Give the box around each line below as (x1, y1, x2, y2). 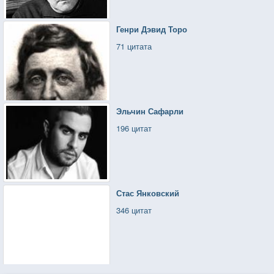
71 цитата (116, 40, 152, 52)
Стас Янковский (116, 187, 180, 199)
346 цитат (116, 204, 152, 216)
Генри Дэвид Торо (116, 23, 188, 35)
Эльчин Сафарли (116, 105, 184, 117)
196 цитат (116, 122, 152, 134)
